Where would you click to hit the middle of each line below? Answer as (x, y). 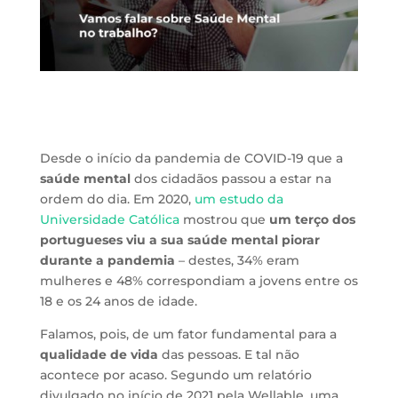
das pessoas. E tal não (228, 354)
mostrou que (224, 219)
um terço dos (312, 219)
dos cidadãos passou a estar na (231, 178)
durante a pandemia (107, 260)
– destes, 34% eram (237, 260)
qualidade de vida (99, 354)
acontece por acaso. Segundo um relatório (175, 374)
